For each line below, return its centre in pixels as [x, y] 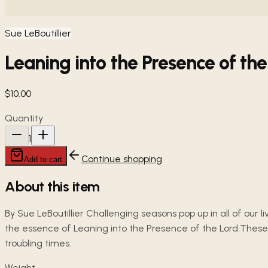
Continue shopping [122, 159]
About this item [52, 186]
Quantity [24, 118]
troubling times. [38, 243]
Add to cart [43, 159]
